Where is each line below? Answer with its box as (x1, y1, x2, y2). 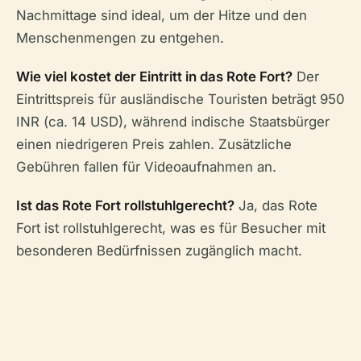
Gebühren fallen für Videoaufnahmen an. (16, 158, 276, 175)
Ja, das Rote (234, 197, 317, 214)
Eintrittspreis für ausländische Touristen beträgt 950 (16, 90, 345, 107)
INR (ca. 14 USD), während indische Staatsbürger (16, 113, 330, 130)
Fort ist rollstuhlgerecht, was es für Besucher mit (16, 219, 326, 236)
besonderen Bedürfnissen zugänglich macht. (16, 242, 302, 259)
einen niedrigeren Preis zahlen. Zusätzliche (16, 135, 292, 152)
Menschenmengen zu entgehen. (16, 29, 224, 46)
